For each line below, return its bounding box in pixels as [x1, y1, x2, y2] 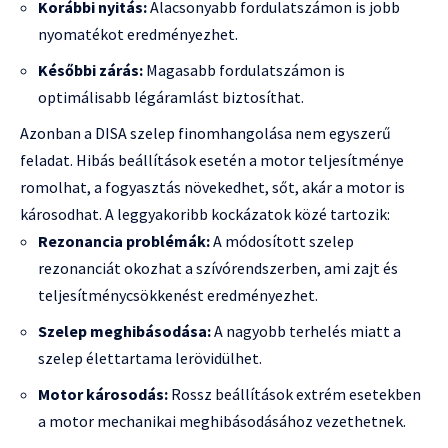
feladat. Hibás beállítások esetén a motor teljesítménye [20, 150, 404, 171]
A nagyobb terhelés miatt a [211, 321, 401, 342]
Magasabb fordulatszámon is [143, 60, 345, 81]
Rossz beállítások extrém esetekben [168, 384, 421, 405]
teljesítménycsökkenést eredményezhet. [38, 285, 318, 306]
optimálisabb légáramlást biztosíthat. [38, 87, 304, 108]
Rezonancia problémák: [38, 231, 210, 252]
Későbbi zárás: [38, 60, 143, 81]
